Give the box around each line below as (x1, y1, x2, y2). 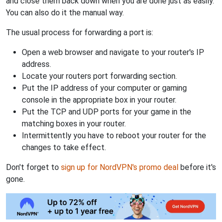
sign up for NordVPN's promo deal (61, 163, 178, 172)
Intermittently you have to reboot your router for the (22, 131, 206, 141)
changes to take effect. (22, 143, 106, 153)
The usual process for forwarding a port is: (6, 28, 153, 38)
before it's (178, 163, 216, 172)
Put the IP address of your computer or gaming (22, 83, 187, 93)
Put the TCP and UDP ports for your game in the (22, 107, 191, 117)
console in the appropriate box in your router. (22, 95, 176, 105)
